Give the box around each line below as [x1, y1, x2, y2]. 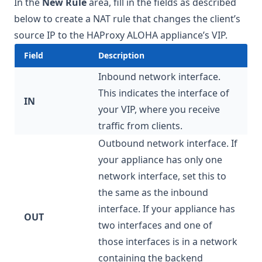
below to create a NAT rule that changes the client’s [14, 12, 240, 25]
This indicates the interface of [98, 86, 229, 99]
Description [98, 49, 144, 61]
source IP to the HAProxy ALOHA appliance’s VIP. [14, 28, 227, 42]
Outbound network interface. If [98, 136, 237, 150]
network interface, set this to [98, 169, 226, 182]
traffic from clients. [98, 119, 182, 132]
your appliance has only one [98, 153, 222, 166]
